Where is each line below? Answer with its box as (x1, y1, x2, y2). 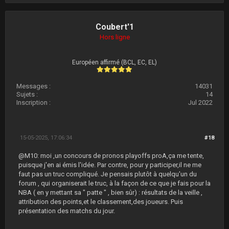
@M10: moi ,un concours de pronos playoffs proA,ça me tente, (18, 152, 204, 159)
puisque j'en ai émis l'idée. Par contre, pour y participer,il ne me (18, 161, 201, 169)
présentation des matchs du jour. (18, 207, 115, 215)
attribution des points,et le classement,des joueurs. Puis (18, 198, 183, 205)
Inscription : (16, 99, 51, 106)
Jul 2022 (188, 99, 213, 106)
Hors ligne (99, 33, 130, 41)
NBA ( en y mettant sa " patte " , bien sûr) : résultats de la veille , (18, 189, 202, 196)
